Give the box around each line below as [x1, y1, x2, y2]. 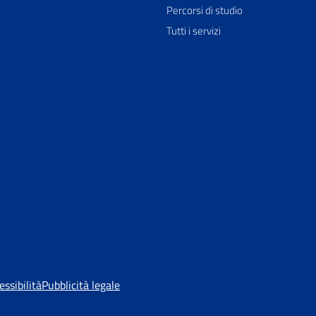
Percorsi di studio [166, 2, 243, 19]
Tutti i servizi [166, 23, 221, 39]
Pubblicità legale [42, 276, 120, 294]
